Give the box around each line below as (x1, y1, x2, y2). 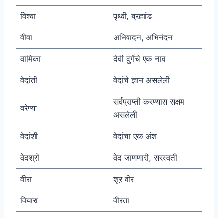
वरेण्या (20, 103, 37, 113)
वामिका (20, 54, 41, 64)
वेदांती (20, 75, 37, 86)
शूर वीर (113, 174, 134, 184)
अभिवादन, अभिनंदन (113, 33, 173, 43)
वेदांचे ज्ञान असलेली (113, 75, 170, 86)
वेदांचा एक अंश (113, 131, 157, 142)
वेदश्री (20, 153, 39, 163)
